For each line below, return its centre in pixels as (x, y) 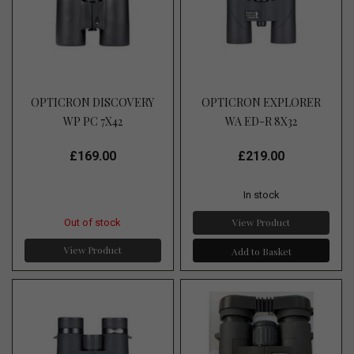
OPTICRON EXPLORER (262, 102)
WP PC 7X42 (92, 121)
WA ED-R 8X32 (262, 121)
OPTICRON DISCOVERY (93, 102)
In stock (261, 194)
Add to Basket (261, 251)
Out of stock (93, 222)
